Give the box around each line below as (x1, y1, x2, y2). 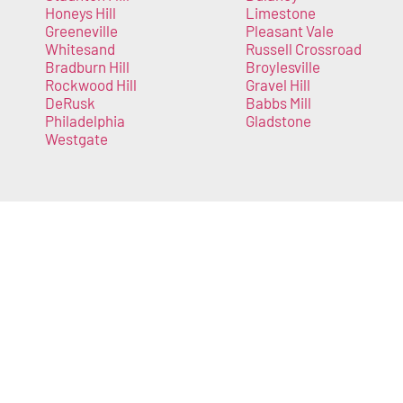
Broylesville (245, 58, 320, 76)
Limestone (245, 4, 316, 22)
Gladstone (245, 112, 311, 130)
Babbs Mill (245, 94, 311, 112)
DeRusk (45, 94, 95, 112)
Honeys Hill (45, 4, 116, 22)
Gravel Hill (245, 76, 310, 94)
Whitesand (45, 40, 115, 58)
